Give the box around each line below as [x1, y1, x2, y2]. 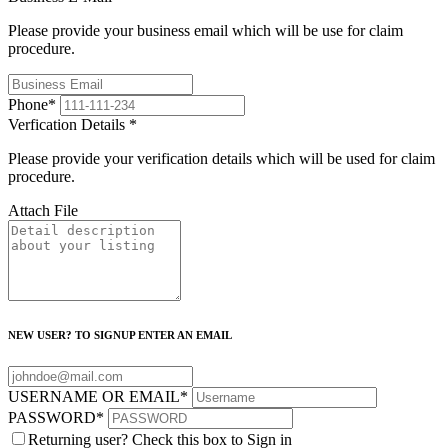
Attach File [8, 201, 78, 219]
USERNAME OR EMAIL [8, 388, 180, 406]
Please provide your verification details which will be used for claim [8, 149, 435, 167]
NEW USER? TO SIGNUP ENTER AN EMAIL [8, 329, 232, 342]
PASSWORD [8, 409, 96, 427]
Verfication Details [8, 115, 129, 133]
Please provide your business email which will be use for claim [8, 21, 403, 39]
